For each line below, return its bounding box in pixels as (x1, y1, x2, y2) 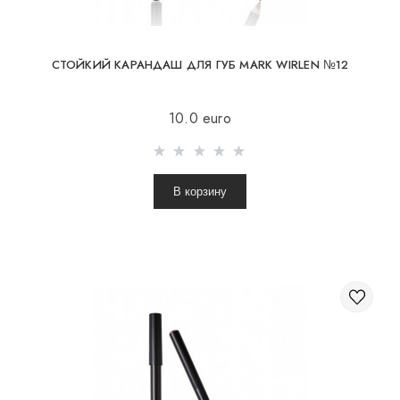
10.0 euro (169, 107, 231, 129)
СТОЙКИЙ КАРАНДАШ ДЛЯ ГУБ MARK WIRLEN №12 (51, 56, 349, 74)
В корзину (173, 184, 227, 198)
